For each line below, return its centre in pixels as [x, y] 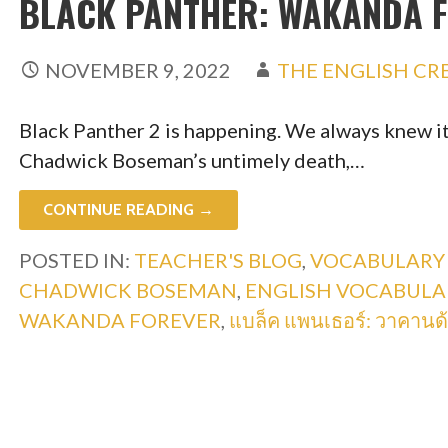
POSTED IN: [76, 259]
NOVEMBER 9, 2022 [137, 69]
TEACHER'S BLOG [217, 259]
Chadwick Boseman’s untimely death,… [191, 159]
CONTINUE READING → [128, 209]
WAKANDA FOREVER [119, 319]
